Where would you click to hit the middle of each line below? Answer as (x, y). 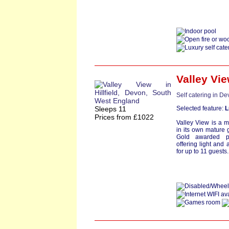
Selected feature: (201, 108)
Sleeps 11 (110, 109)
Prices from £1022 (124, 117)
